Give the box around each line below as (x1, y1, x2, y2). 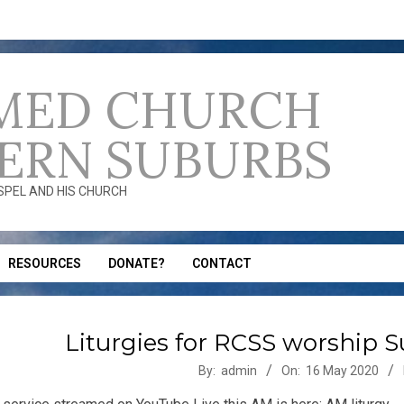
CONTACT (192, 256, 252, 271)
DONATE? (108, 256, 165, 271)
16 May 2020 (305, 363, 379, 378)
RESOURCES (8, 256, 81, 271)
